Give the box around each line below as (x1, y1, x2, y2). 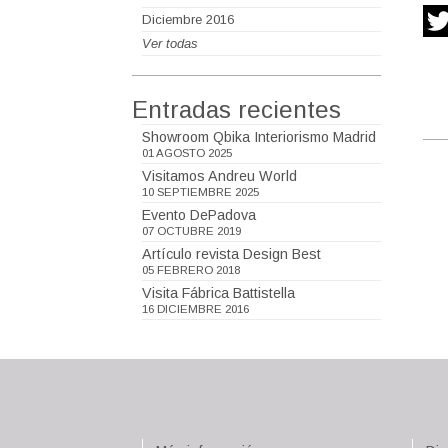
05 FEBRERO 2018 (142, 264, 240, 276)
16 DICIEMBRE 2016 (142, 303, 249, 315)
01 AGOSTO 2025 (142, 147, 232, 159)
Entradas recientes (132, 96, 341, 123)
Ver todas (142, 36, 198, 51)
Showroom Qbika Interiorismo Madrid (142, 129, 376, 145)
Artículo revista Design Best (142, 246, 321, 262)
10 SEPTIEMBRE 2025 (142, 186, 259, 198)
